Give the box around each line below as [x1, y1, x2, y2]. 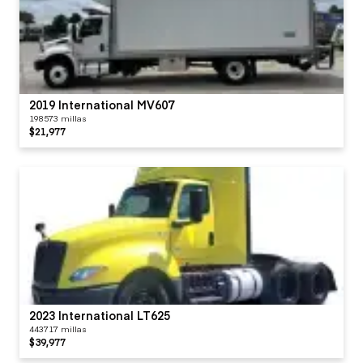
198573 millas [29, 112, 86, 124]
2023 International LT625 [29, 306, 170, 323]
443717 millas [29, 322, 86, 335]
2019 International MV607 [29, 96, 174, 113]
